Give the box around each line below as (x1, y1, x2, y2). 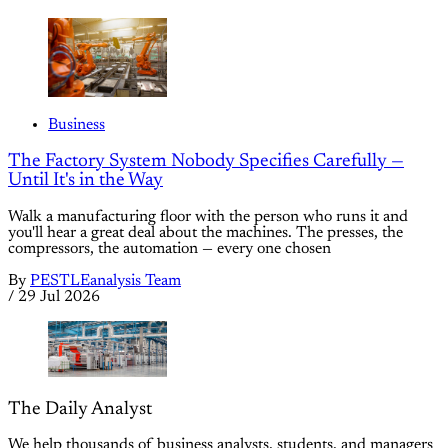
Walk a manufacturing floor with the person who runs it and (8, 208, 408, 225)
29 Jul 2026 (18, 288, 100, 305)
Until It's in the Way (8, 170, 163, 190)
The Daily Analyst (8, 399, 152, 419)
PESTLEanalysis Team (30, 272, 181, 289)
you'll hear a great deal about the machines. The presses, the (8, 224, 403, 241)
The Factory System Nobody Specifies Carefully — (8, 151, 404, 171)
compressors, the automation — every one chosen (8, 240, 331, 257)
